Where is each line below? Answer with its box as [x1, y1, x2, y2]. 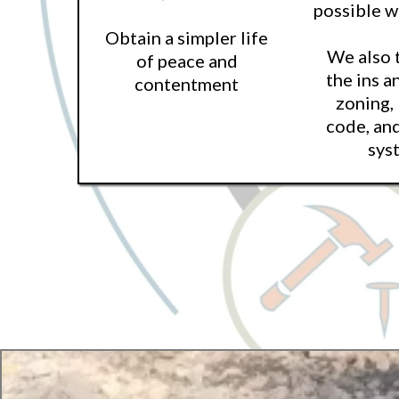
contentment [134, 73, 240, 94]
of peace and [135, 50, 238, 71]
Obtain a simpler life [105, 27, 269, 48]
